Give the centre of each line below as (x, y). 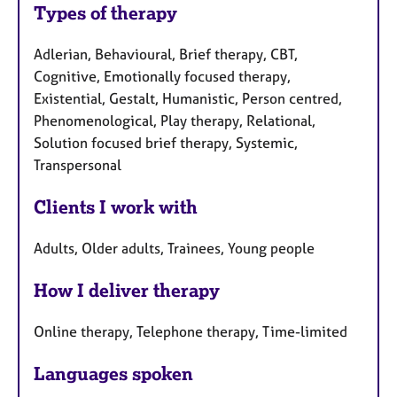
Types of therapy (105, 13)
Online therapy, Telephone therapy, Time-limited (191, 331)
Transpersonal (78, 165)
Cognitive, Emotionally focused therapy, (162, 77)
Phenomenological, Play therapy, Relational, (175, 121)
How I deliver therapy (127, 290)
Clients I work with (116, 207)
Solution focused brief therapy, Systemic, (166, 143)
